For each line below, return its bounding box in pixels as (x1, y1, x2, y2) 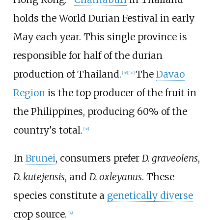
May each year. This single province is (13, 30, 187, 43)
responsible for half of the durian (13, 49, 163, 61)
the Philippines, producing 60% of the (13, 105, 187, 117)
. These (141, 171, 174, 183)
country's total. (13, 124, 82, 136)
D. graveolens (141, 152, 198, 165)
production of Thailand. (13, 68, 121, 80)
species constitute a (13, 190, 107, 202)
